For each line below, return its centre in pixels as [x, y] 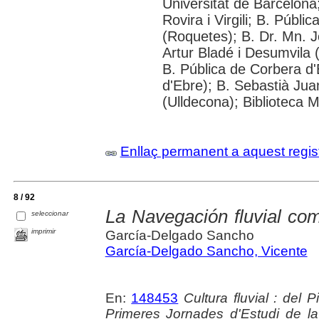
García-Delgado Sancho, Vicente [206, 251]
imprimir [44, 231]
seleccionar [50, 213]
